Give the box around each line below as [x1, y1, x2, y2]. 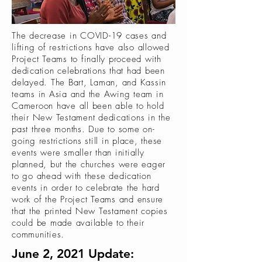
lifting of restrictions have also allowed [12, 42, 170, 53]
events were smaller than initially [12, 147, 144, 158]
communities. [12, 229, 68, 240]
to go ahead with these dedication [12, 170, 151, 182]
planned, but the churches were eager [12, 158, 166, 170]
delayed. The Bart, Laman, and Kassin [12, 77, 166, 88]
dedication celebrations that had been [12, 65, 165, 77]
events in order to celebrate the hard [12, 182, 160, 194]
